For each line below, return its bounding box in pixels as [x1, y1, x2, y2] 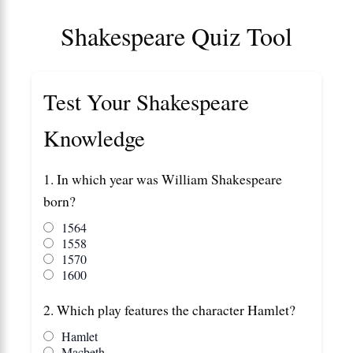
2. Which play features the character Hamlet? [43, 299, 295, 319]
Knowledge [43, 122, 145, 153]
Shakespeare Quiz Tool [61, 18, 292, 53]
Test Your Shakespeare [43, 86, 249, 117]
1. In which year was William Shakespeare [43, 169, 282, 188]
